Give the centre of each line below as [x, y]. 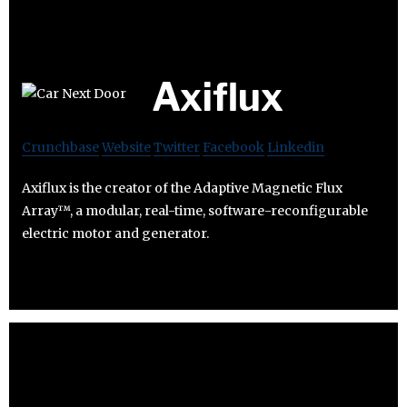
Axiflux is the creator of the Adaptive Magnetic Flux [182, 189]
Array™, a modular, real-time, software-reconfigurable [195, 211]
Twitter [177, 148]
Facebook [233, 148]
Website [126, 148]
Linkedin [296, 148]
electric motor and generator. [115, 234]
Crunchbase [60, 148]
